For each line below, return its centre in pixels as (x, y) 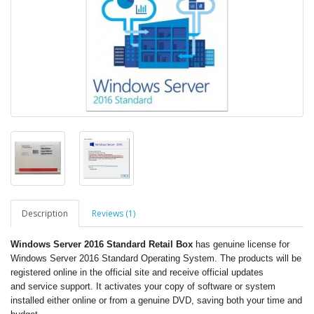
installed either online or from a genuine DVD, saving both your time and (156, 300)
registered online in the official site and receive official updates (137, 272)
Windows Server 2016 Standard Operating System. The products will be (156, 258)
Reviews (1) (114, 213)
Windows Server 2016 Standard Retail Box (103, 244)
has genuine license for (243, 244)
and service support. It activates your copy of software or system (143, 286)
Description (45, 213)
